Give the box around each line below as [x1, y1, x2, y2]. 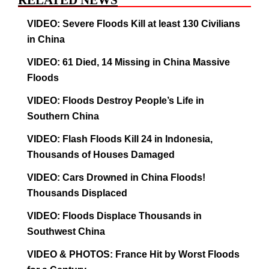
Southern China [27, 111, 99, 122]
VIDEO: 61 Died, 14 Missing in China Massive [27, 57, 230, 68]
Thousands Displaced [27, 188, 127, 199]
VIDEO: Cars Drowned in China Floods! [27, 172, 205, 183]
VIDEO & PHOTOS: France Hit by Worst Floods [27, 249, 240, 260]
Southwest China [27, 226, 105, 237]
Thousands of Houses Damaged [27, 150, 175, 160]
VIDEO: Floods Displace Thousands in [27, 211, 202, 222]
